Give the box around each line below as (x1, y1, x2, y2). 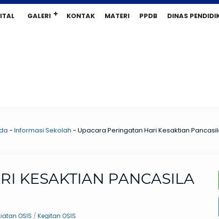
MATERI (105, 11, 130, 21)
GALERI (27, 11, 51, 21)
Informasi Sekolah (14, 126, 71, 135)
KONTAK (66, 11, 95, 21)
